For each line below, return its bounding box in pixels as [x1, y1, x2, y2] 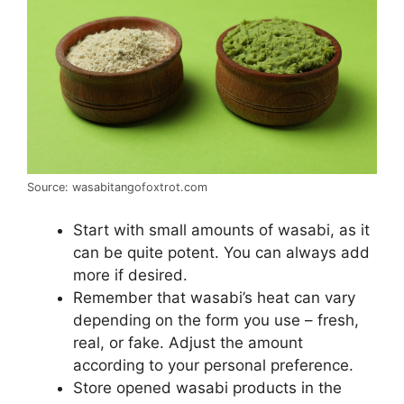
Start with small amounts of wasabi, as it [73, 220, 370, 239]
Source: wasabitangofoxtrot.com [27, 180, 207, 195]
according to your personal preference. [73, 355, 353, 374]
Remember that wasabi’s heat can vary [73, 288, 355, 307]
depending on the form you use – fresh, [73, 310, 359, 329]
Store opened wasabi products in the [73, 378, 342, 397]
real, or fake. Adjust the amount [73, 333, 303, 352]
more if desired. [73, 265, 188, 284]
